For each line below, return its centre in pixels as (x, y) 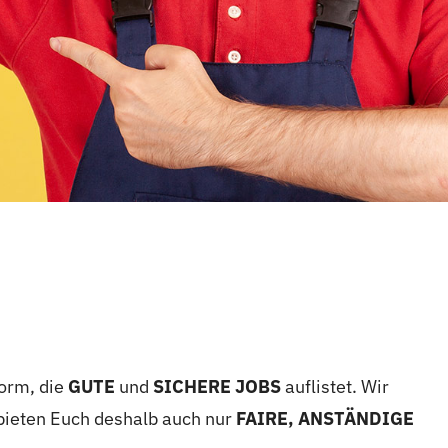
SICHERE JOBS (216, 386)
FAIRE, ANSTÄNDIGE (324, 418)
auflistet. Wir (334, 386)
